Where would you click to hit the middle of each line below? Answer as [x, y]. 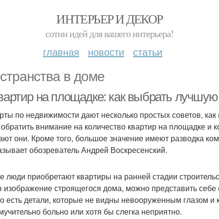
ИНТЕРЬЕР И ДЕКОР [109, 19]
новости [106, 52]
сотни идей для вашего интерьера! [109, 33]
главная [61, 52]
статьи [148, 52]
